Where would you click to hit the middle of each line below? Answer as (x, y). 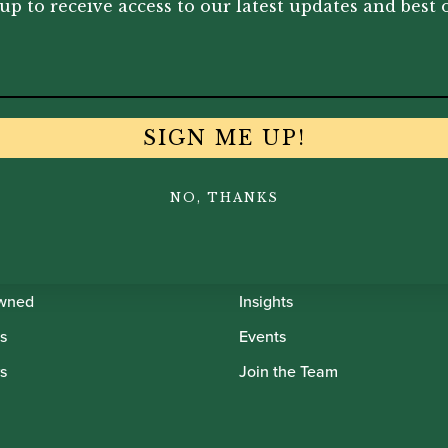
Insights (266, 301)
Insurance (273, 231)
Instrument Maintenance (325, 266)
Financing (274, 196)
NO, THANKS (224, 197)
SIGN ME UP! (224, 137)
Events (262, 336)
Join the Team (288, 371)
